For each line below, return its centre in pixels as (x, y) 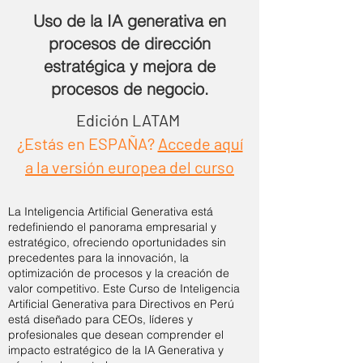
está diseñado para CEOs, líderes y (100, 319)
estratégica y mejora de (130, 66)
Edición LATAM (130, 120)
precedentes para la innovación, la (98, 258)
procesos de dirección (130, 43)
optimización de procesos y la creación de (119, 273)
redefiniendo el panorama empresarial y (112, 227)
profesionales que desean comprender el (116, 335)
